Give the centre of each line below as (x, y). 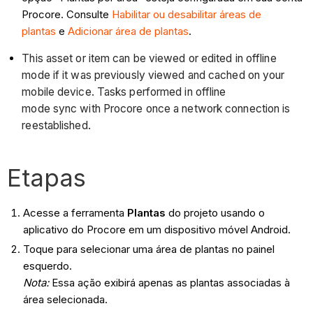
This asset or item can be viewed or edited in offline (149, 59)
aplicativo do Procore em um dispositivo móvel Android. (156, 230)
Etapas (47, 178)
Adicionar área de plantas (129, 31)
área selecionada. (65, 300)
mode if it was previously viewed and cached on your (153, 75)
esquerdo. (47, 266)
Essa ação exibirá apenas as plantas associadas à (170, 283)
